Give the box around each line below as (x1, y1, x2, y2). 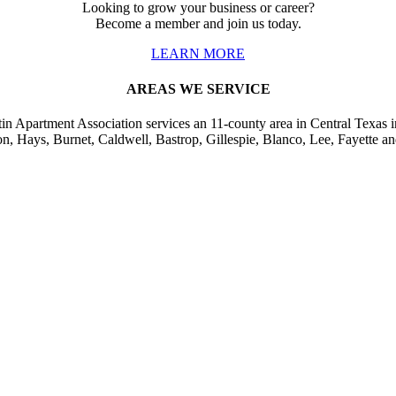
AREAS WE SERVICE (126, 80, 270, 96)
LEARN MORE (151, 46, 245, 62)
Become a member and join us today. (95, 16, 301, 32)
